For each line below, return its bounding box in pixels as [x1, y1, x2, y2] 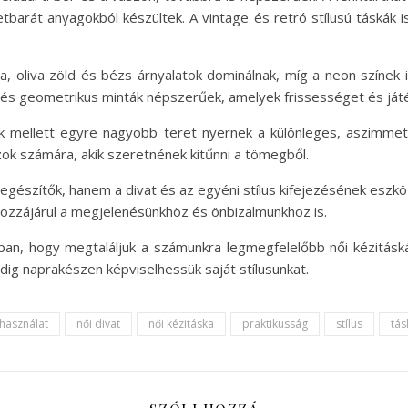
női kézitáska [148, 316, 214, 331]
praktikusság [242, 316, 308, 331]
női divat [76, 316, 120, 331]
